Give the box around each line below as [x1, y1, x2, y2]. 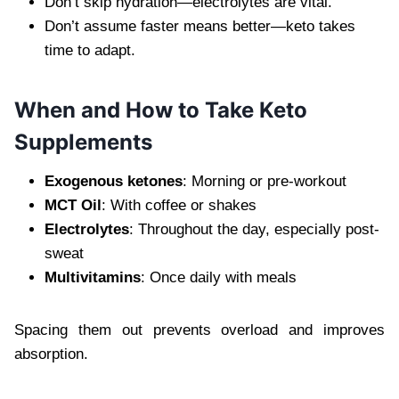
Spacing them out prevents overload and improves [14, 321, 385, 338]
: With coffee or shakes [102, 196, 256, 214]
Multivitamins [45, 268, 141, 286]
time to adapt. [45, 41, 135, 59]
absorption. [14, 345, 88, 362]
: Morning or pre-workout [183, 172, 346, 190]
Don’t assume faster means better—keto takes [45, 17, 355, 35]
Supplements [14, 128, 152, 155]
